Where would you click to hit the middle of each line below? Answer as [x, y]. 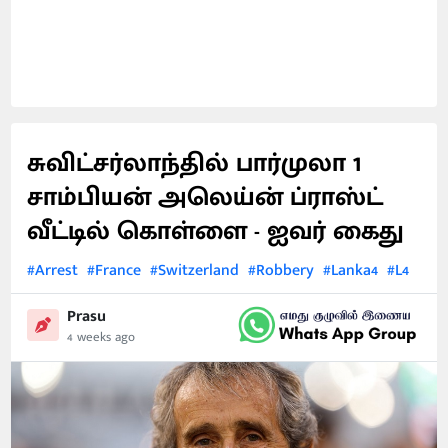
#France [114, 270]
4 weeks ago [101, 336]
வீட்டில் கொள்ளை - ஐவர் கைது [216, 231]
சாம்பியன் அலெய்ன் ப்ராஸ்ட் [205, 197]
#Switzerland [195, 270]
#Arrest [53, 270]
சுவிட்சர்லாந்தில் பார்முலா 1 [194, 163]
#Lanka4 [351, 270]
